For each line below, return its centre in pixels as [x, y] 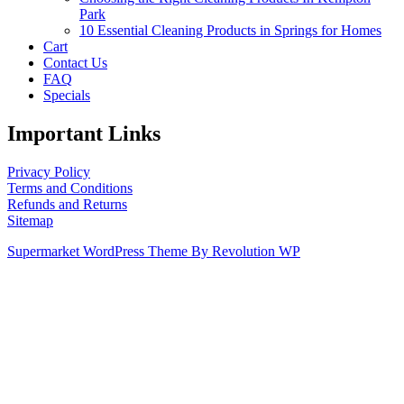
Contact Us [75, 63]
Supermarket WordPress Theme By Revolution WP [154, 252]
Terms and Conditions [70, 188]
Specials [67, 96]
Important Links [84, 134]
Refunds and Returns [67, 205]
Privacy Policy [49, 172]
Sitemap [30, 221]
